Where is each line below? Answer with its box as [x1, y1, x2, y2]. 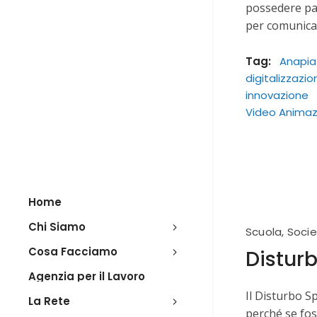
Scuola [246, 224, 282, 240]
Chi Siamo [28, 219, 86, 234]
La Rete [28, 294, 70, 309]
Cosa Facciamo [28, 244, 117, 259]
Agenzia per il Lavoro [28, 269, 145, 284]
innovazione [246, 88, 309, 103]
